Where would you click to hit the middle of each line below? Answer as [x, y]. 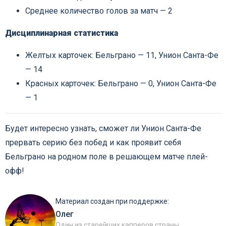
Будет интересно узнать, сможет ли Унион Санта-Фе [103, 128]
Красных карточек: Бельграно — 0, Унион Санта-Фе [121, 83]
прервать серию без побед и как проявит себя [93, 143]
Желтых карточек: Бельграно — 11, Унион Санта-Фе [122, 55]
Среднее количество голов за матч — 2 [99, 11]
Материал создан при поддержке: [112, 201]
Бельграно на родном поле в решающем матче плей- [106, 157]
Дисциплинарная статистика [62, 33]
